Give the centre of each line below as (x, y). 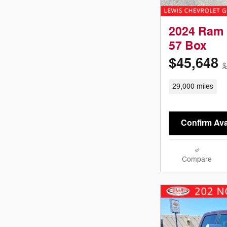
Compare (197, 159)
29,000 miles (193, 86)
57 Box (188, 46)
